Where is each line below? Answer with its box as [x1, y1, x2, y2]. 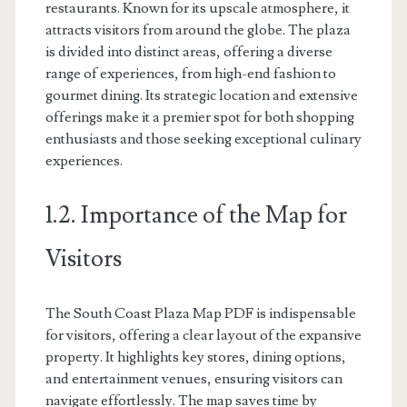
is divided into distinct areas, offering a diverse [45, 42, 333, 61]
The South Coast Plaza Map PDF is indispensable [45, 303, 356, 323]
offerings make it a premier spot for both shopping [45, 107, 354, 126]
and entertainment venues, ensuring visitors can [45, 369, 342, 388]
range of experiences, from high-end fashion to [45, 64, 336, 83]
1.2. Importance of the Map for [45, 199, 347, 231]
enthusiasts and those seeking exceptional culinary [45, 129, 362, 148]
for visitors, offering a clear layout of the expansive [45, 325, 362, 344]
